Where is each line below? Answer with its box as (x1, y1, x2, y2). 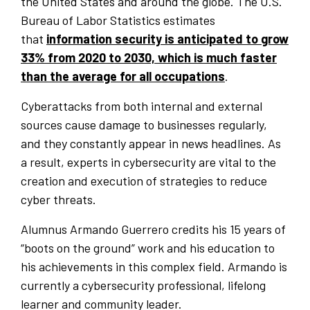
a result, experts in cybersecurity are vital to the (21, 154, 276, 170)
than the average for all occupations (21, 69, 225, 84)
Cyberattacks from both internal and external (21, 98, 262, 114)
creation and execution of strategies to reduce (21, 173, 267, 189)
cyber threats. (21, 192, 96, 208)
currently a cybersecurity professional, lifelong (21, 277, 266, 293)
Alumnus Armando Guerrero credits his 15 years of (21, 221, 286, 237)
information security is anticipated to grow (46, 31, 289, 47)
